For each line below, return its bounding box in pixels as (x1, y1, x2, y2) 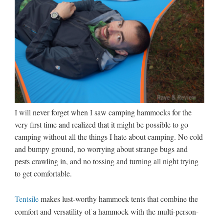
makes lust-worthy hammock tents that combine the (39, 193, 198, 204)
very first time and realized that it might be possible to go (15, 119, 188, 130)
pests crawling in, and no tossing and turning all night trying (15, 156, 198, 167)
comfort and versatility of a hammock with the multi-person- (15, 206, 198, 217)
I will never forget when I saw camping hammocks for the (15, 107, 192, 118)
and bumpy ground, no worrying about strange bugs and (15, 144, 188, 154)
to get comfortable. (15, 168, 72, 179)
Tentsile (15, 193, 39, 204)
